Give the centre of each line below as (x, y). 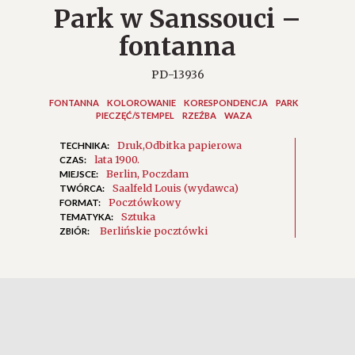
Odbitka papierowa (193, 145)
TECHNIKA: (84, 145)
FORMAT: (80, 202)
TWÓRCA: (82, 188)
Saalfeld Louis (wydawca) (176, 187)
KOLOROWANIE (141, 102)
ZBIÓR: (74, 231)
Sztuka (138, 216)
